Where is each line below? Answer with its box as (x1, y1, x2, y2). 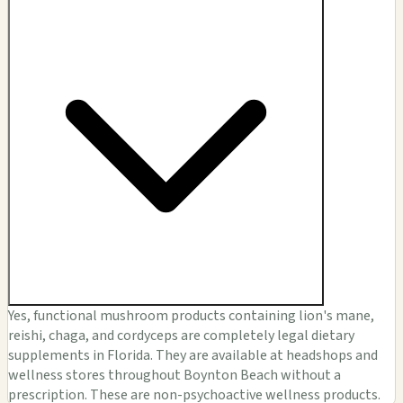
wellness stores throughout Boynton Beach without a (8, 364, 341, 385)
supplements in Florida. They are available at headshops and (8, 345, 378, 365)
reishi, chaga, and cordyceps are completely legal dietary (8, 325, 354, 345)
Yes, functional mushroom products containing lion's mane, (8, 305, 374, 326)
